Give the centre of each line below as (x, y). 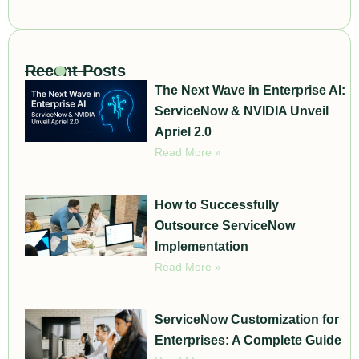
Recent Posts (75, 71)
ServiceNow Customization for (247, 320)
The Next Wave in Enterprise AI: (250, 91)
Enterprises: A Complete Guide (248, 341)
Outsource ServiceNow (225, 226)
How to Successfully (217, 205)
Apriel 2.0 (184, 132)
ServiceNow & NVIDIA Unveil (242, 111)
